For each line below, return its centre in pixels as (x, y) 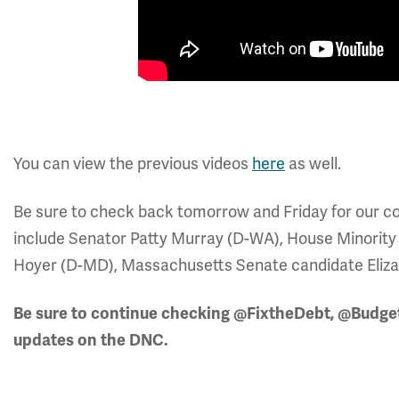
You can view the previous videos (133, 164)
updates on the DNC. (91, 340)
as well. (313, 164)
